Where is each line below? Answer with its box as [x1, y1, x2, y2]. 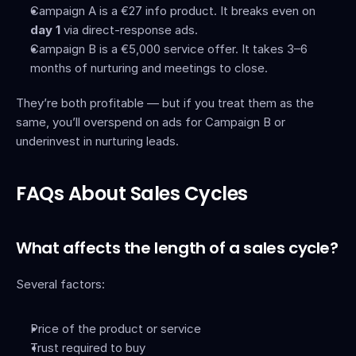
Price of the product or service [30, 321, 201, 336]
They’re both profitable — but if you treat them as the [16, 95, 314, 110]
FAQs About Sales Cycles [16, 180, 248, 207]
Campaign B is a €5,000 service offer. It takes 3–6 [30, 41, 308, 56]
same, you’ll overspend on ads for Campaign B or [16, 114, 285, 130]
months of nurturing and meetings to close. [30, 60, 268, 75]
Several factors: [16, 277, 105, 292]
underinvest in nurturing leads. [16, 133, 179, 149]
